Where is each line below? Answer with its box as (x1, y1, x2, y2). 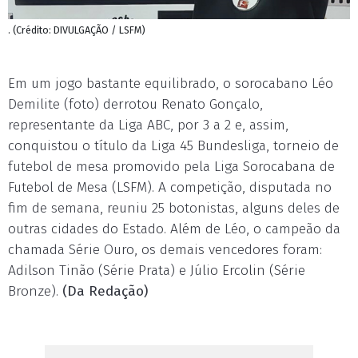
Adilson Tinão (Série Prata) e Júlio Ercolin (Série (8, 262, 305, 279)
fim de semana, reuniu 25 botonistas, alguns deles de (8, 200, 340, 217)
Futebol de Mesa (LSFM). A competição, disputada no (8, 179, 332, 196)
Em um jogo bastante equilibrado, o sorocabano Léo (8, 75, 333, 92)
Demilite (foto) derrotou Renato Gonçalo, (8, 96, 263, 113)
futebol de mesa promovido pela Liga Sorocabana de (8, 158, 335, 175)
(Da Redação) (62, 283, 148, 300)
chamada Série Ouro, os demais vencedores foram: (8, 241, 322, 258)
